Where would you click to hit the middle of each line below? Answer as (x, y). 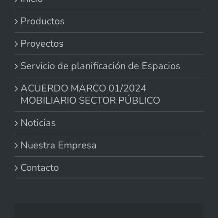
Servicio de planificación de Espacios (100, 66)
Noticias (38, 123)
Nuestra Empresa (59, 145)
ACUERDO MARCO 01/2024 (83, 89)
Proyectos (42, 44)
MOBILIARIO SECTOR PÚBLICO (90, 101)
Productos (43, 21)
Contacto (40, 168)
